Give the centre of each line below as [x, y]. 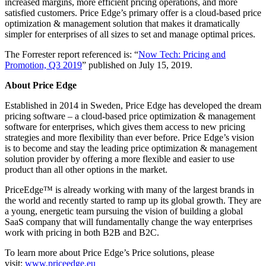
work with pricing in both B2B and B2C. [82, 233]
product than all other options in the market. [86, 170]
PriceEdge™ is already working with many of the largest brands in [129, 190]
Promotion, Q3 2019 [43, 65]
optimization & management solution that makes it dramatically [122, 24]
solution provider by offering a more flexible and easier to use [120, 159]
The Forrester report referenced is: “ [72, 55]
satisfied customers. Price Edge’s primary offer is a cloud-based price [133, 13]
